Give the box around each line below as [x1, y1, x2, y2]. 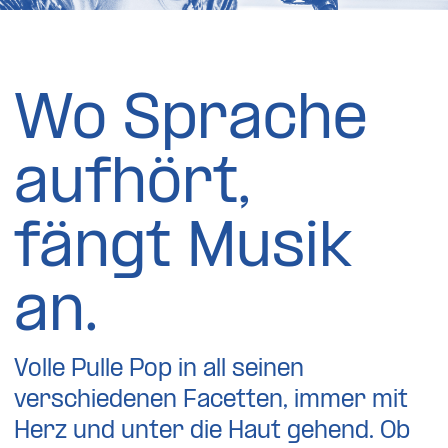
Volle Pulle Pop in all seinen [14, 356, 305, 382]
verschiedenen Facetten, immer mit [14, 387, 409, 413]
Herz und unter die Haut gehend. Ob [14, 418, 411, 444]
